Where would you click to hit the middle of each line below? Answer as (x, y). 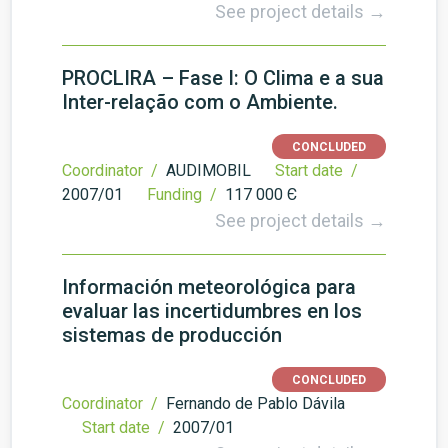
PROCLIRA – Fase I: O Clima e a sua (223, 78)
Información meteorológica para (209, 287)
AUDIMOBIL (208, 170)
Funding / (184, 194)
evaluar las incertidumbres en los (212, 311)
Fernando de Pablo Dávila (255, 403)
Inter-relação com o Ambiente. (200, 102)
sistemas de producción (172, 335)
